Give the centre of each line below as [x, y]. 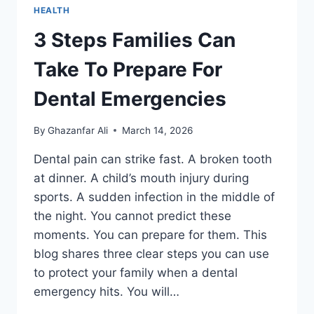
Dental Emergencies [130, 99]
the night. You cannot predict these [132, 216]
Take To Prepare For [128, 70]
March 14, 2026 [158, 130]
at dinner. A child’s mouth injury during [141, 178]
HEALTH [52, 11]
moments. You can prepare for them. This [150, 234]
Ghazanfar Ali [78, 130]
